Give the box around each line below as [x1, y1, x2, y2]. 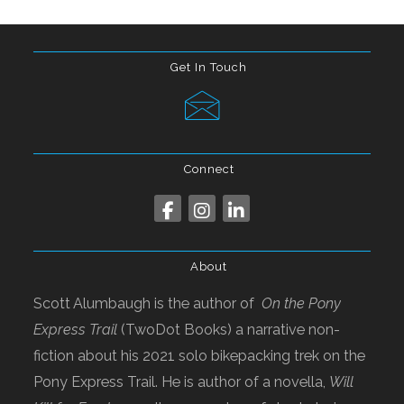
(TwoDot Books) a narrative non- [117, 321, 341, 339]
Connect [183, 162, 234, 177]
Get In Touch [170, 60, 247, 75]
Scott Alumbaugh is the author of [33, 295, 262, 313]
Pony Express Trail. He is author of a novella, [33, 373, 330, 391]
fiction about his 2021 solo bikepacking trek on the [33, 347, 366, 365]
